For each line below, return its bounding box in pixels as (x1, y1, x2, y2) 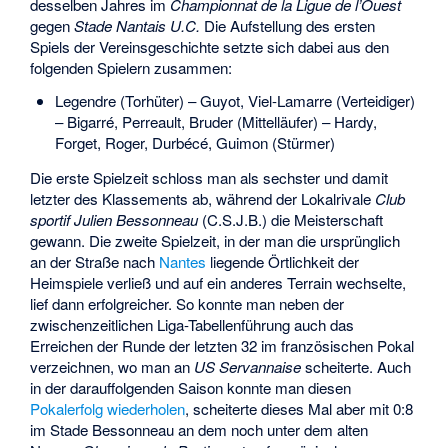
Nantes (159, 250, 207, 272)
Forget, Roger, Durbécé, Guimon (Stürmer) (54, 131, 335, 153)
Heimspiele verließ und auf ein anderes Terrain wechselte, (30, 271, 407, 293)
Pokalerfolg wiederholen (30, 397, 186, 419)
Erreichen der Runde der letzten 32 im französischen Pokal (30, 334, 415, 356)
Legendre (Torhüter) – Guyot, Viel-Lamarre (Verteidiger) (54, 89, 415, 111)
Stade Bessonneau (50, 418, 175, 440)
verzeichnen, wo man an (30, 355, 195, 377)
